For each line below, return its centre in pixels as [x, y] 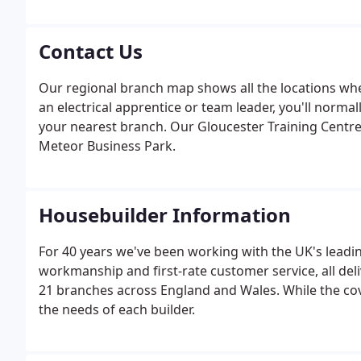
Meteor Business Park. [107, 146]
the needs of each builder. [117, 309]
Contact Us [91, 51]
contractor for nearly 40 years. [131, 21]
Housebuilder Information [165, 215]
